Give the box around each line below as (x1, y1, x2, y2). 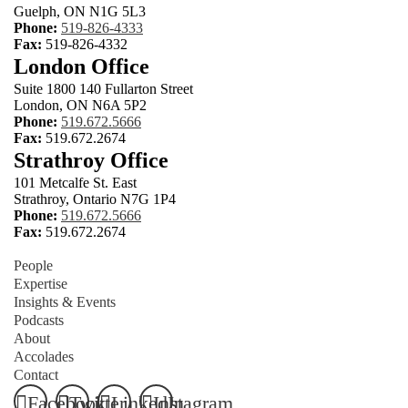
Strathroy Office (14, 148, 168, 172)
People (14, 257, 53, 273)
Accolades (14, 348, 74, 364)
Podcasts (14, 311, 64, 328)
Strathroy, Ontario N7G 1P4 (14, 190, 176, 207)
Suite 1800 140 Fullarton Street (14, 80, 193, 97)
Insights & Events (14, 293, 116, 310)
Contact (14, 366, 58, 382)
